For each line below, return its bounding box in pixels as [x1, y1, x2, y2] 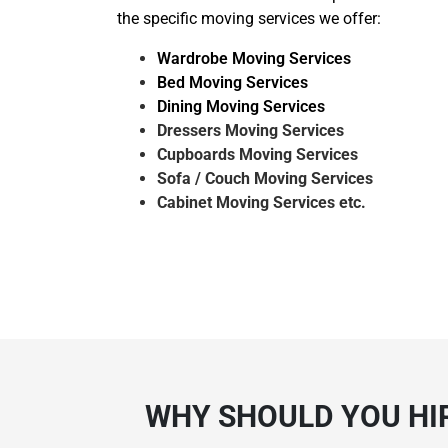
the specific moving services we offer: [117, 9, 381, 28]
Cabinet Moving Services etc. [157, 193, 366, 212]
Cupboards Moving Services [157, 145, 358, 164]
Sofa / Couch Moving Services [157, 169, 373, 188]
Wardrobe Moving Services [157, 49, 351, 68]
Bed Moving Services [157, 73, 308, 92]
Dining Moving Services [157, 97, 325, 116]
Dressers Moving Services [157, 121, 344, 140]
